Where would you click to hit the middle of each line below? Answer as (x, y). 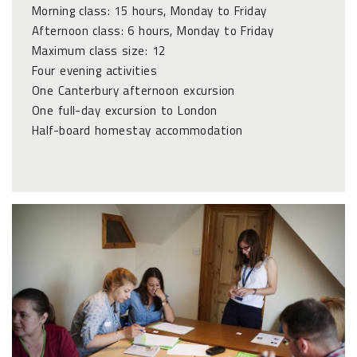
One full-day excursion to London (125, 110)
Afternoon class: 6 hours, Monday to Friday (153, 30)
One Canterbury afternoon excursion (133, 90)
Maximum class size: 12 (99, 50)
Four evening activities (95, 70)
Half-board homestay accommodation (137, 130)
